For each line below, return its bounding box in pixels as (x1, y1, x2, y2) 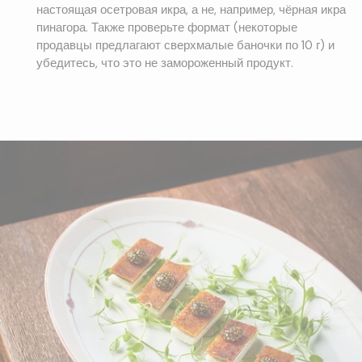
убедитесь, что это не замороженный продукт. (36, 55, 293, 72)
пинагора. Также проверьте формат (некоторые (36, 19, 297, 36)
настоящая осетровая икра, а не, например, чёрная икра (36, 2, 346, 19)
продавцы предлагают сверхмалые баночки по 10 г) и (36, 37, 335, 54)
